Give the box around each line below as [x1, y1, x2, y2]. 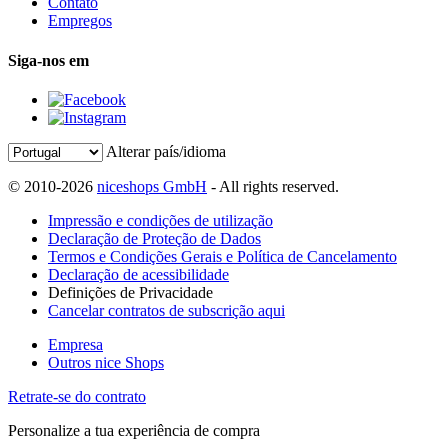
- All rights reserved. [207, 177, 339, 195]
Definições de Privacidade [48, 283, 213, 301]
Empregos [48, 12, 112, 30]
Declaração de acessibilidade [48, 265, 229, 283]
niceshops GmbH [97, 177, 207, 195]
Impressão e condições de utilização [48, 211, 273, 229]
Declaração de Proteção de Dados [48, 229, 261, 247]
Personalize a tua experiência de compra [8, 421, 260, 439]
